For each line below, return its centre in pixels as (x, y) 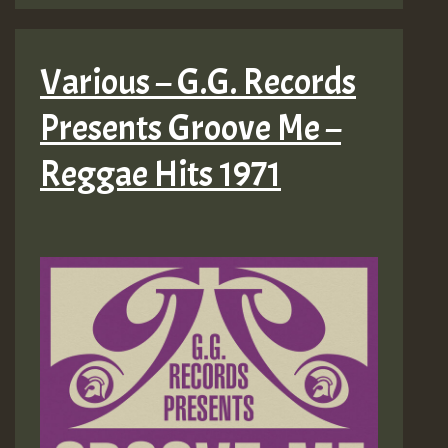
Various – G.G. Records (198, 82)
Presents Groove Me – (190, 128)
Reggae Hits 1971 (160, 174)
